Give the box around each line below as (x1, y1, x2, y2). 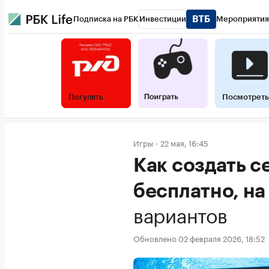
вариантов (133, 198, 228, 228)
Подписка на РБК (73, 15, 139, 23)
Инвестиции (139, 15, 186, 23)
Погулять (68, 93, 103, 101)
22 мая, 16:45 (160, 136, 208, 148)
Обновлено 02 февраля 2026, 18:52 (133, 232, 265, 244)
